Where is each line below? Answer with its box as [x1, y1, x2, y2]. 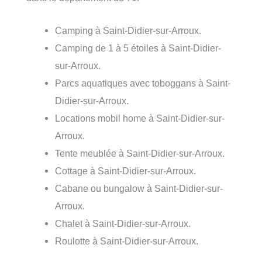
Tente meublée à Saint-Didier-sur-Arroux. [55, 148, 225, 159]
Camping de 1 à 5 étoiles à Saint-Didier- [55, 43, 222, 54]
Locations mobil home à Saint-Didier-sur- [55, 113, 225, 124]
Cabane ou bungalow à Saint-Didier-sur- [55, 183, 223, 194]
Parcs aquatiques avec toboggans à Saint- [55, 78, 231, 89]
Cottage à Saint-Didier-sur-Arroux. [55, 166, 196, 177]
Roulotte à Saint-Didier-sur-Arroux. [55, 236, 199, 247]
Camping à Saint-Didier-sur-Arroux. [55, 25, 202, 36]
